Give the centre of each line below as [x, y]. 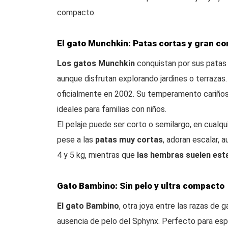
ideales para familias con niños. [112, 109]
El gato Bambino [88, 206]
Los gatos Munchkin [96, 63]
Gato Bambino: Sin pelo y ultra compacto [141, 186]
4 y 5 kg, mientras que [97, 155]
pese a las [76, 140]
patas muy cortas [129, 140]
